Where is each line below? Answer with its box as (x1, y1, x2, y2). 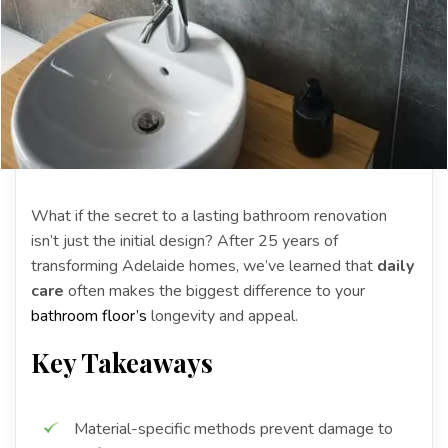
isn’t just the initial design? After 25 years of (31, 229, 338, 252)
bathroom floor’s (31, 304, 147, 327)
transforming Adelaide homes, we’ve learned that (31, 254, 377, 277)
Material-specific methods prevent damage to (74, 417, 393, 440)
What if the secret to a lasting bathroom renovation (31, 204, 387, 227)
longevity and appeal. (147, 304, 298, 327)
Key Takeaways (31, 344, 213, 380)
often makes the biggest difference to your (64, 279, 365, 302)
